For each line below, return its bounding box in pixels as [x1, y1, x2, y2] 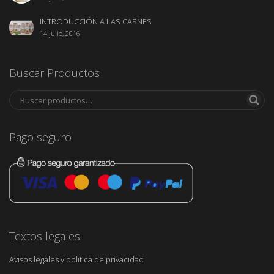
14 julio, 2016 [40, 28, 80, 38]
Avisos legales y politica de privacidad [9, 253, 144, 265]
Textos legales [9, 228, 80, 243]
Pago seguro [9, 129, 72, 144]
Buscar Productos [9, 65, 100, 80]
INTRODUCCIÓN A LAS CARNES [40, 15, 152, 27]
